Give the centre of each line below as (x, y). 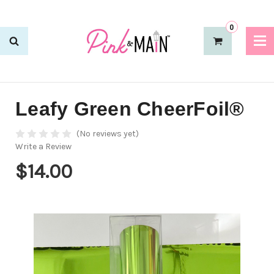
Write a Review (43, 147)
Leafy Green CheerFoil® (130, 109)
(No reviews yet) (107, 134)
